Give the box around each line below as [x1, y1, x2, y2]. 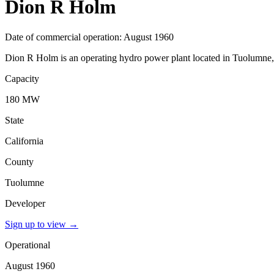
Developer [5, 198, 45, 209]
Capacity [5, 73, 39, 84]
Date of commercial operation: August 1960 [5, 31, 174, 42]
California [5, 135, 43, 146]
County [5, 156, 34, 167]
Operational [5, 239, 50, 250]
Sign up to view [5, 218, 66, 229]
